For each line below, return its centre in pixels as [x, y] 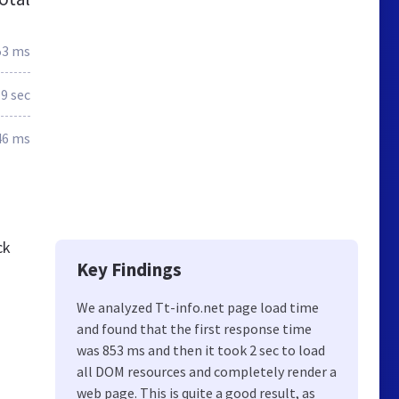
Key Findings [129, 269]
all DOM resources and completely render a [207, 371]
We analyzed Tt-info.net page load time [198, 307]
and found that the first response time [194, 329]
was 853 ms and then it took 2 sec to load [201, 350]
